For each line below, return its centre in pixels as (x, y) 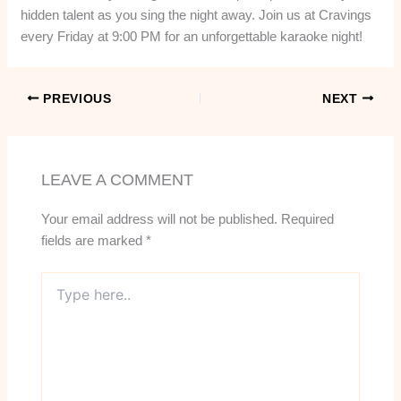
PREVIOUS (75, 98)
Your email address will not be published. (159, 219)
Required (307, 219)
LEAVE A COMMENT (117, 180)
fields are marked (93, 241)
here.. (56, 298)
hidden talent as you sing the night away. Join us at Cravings (196, 14)
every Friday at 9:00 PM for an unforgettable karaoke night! (192, 36)
